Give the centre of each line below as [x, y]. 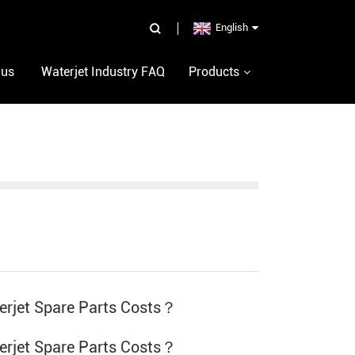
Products [214, 72]
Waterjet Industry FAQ [103, 72]
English [232, 27]
